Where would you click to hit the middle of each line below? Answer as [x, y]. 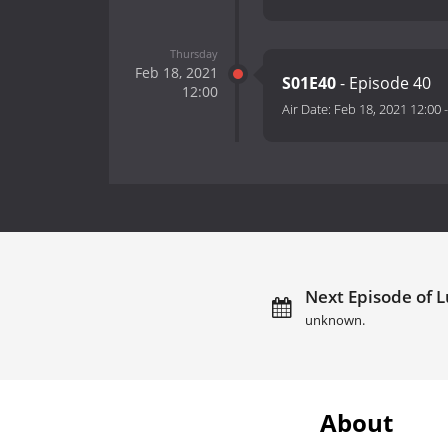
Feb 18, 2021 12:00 [387, 109]
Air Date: [308, 109]
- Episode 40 [383, 83]
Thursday [193, 53]
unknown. [334, 320]
